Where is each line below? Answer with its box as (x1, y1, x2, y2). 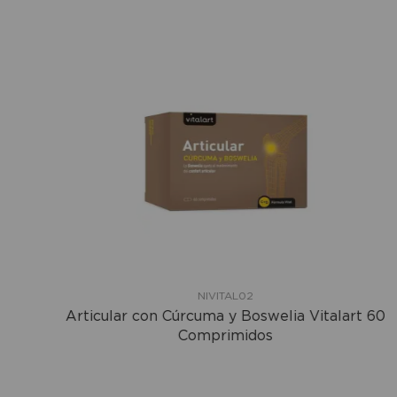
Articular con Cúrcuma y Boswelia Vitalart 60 (46, 307, 366, 323)
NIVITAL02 (178, 289, 234, 301)
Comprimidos (159, 326, 253, 343)
